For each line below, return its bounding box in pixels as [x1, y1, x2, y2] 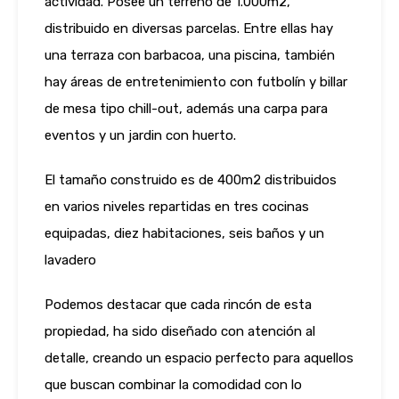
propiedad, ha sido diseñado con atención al [45, 323, 315, 339]
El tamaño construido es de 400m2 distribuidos [45, 172, 337, 188]
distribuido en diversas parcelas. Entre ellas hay [45, 20, 333, 37]
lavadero [45, 252, 96, 268]
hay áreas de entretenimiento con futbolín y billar [45, 74, 347, 90]
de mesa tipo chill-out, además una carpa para [45, 101, 328, 117]
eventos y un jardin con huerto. [45, 127, 236, 143]
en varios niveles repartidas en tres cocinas [45, 199, 309, 215]
